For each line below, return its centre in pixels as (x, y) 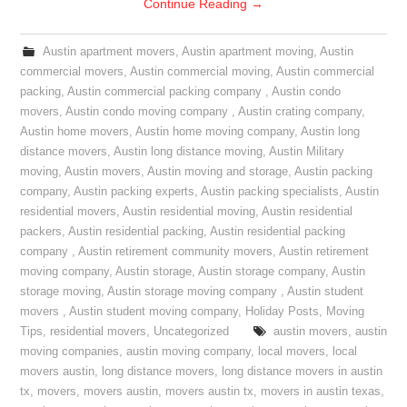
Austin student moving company (154, 312)
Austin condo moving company (149, 112)
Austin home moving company (215, 132)
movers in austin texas (321, 392)
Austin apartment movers (109, 52)
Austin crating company (300, 112)
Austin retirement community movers (176, 252)
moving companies (70, 352)
